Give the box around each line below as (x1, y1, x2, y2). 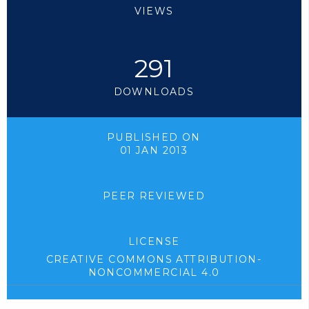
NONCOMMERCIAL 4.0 (88, 266, 220, 279)
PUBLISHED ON (107, 130, 201, 143)
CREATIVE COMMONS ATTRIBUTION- (46, 253, 262, 266)
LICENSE (128, 235, 180, 248)
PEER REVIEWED (102, 190, 206, 203)
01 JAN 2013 (119, 143, 188, 157)
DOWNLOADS (113, 85, 195, 98)
